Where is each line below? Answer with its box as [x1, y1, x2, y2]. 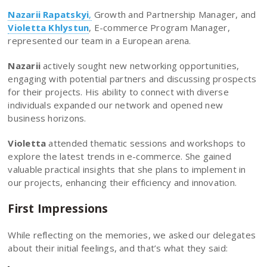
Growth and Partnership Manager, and [91, 8, 256, 20]
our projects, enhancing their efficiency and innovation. [8, 176, 240, 188]
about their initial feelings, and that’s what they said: [8, 241, 231, 254]
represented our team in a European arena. [8, 34, 191, 46]
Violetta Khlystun [8, 21, 89, 33]
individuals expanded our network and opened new [8, 98, 223, 111]
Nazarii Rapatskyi [8, 8, 89, 20]
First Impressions [8, 200, 111, 216]
